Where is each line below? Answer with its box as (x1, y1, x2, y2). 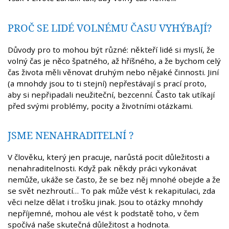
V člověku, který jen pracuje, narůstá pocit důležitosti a (8, 152, 210, 163)
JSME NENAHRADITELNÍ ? (8, 128, 133, 143)
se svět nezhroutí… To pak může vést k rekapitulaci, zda (8, 186, 215, 196)
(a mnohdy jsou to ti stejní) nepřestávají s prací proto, (8, 78, 207, 88)
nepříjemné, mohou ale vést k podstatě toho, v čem (8, 208, 199, 219)
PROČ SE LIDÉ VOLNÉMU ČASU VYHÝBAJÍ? (8, 20, 212, 35)
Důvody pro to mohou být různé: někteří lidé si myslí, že (8, 44, 215, 55)
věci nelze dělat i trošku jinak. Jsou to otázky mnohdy (8, 197, 203, 208)
